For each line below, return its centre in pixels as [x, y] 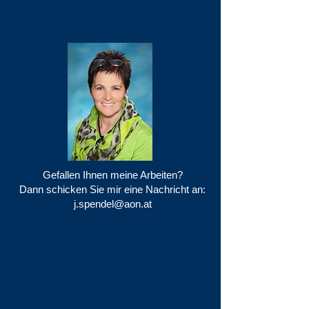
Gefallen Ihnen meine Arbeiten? [112, 175]
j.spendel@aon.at [112, 204]
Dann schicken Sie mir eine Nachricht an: [112, 189]
